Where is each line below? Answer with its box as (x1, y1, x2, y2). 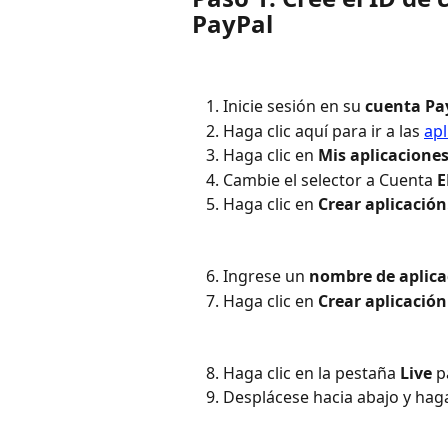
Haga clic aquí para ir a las (223, 119, 424, 142)
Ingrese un (223, 265, 309, 288)
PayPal (192, 6, 273, 40)
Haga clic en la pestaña (223, 361, 400, 384)
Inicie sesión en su (223, 95, 365, 118)
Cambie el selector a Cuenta (223, 168, 437, 191)
